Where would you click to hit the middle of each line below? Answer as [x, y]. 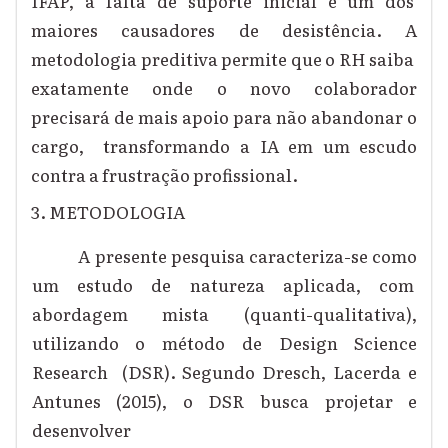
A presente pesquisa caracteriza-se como [248, 256]
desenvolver [82, 430]
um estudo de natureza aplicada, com [224, 285]
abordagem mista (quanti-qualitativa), [224, 314]
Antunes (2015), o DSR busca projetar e [224, 401]
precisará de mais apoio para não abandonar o [224, 117]
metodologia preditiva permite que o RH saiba [224, 59]
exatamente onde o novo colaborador [224, 88]
